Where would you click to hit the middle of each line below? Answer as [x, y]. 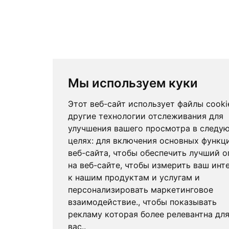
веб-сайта [88, 153]
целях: [82, 141]
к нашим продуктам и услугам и [134, 177]
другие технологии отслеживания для [145, 116]
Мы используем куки [133, 83]
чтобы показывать [179, 202]
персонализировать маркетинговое [140, 190]
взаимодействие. [103, 202]
